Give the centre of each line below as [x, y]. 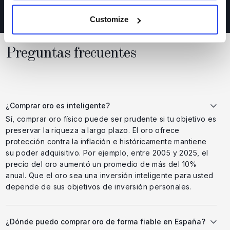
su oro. [18, 9]
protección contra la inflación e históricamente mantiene [106, 141]
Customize [109, 20]
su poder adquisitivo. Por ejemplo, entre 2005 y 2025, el [107, 152]
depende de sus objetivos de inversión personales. [99, 186]
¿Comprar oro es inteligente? [58, 105]
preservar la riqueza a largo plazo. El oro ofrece [93, 130]
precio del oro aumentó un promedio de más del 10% [101, 164]
